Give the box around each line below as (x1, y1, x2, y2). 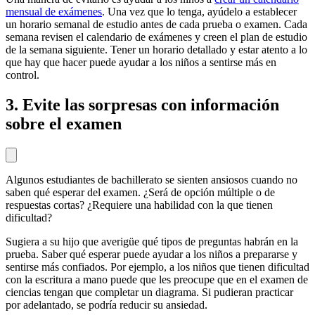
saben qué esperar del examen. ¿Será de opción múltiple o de (6, 186, 275, 199)
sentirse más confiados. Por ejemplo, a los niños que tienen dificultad (6, 261, 309, 274)
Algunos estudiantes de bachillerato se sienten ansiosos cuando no (6, 174, 297, 186)
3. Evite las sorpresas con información (6, 96, 279, 115)
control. (6, 69, 39, 82)
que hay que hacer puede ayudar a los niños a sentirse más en (6, 56, 276, 69)
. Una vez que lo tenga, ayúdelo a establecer (102, 6, 297, 18)
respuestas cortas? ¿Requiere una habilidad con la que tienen (6, 199, 273, 212)
